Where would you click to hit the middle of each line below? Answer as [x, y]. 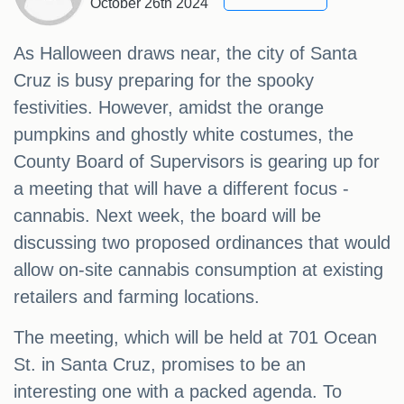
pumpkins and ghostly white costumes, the [184, 135]
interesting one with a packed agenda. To [178, 392]
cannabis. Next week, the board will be [167, 216]
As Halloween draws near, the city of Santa [185, 54]
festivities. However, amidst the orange [169, 108]
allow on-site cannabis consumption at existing [198, 270]
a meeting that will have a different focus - [181, 189]
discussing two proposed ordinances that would [202, 243]
